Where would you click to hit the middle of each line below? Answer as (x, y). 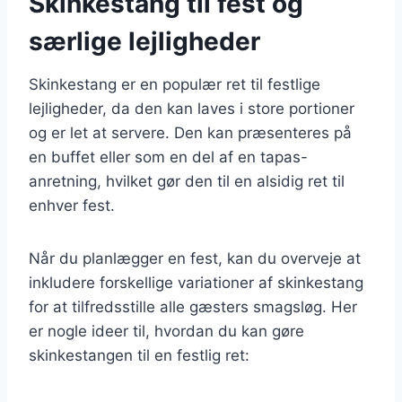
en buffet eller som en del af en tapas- (168, 157)
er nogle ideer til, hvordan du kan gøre (166, 331)
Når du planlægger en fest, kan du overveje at (195, 258)
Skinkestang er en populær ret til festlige (175, 84)
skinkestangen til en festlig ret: (139, 355)
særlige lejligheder (144, 41)
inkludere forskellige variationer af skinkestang (196, 282)
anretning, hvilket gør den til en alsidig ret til (187, 181)
